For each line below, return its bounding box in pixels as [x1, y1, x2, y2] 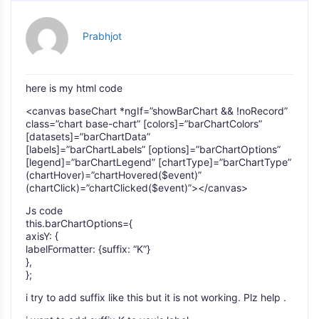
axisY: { [26, 230, 58, 242]
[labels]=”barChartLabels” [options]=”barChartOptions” [26, 143, 281, 155]
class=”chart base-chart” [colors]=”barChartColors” [26, 117, 262, 130]
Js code [26, 204, 63, 216]
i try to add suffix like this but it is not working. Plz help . [26, 291, 286, 303]
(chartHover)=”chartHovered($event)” [26, 169, 202, 181]
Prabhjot [83, 30, 122, 42]
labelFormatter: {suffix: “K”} [26, 243, 150, 255]
